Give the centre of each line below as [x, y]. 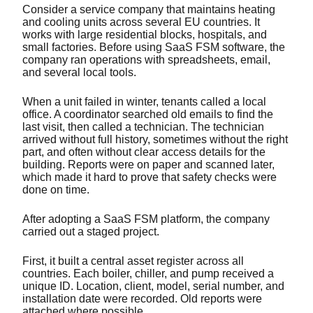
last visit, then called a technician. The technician [143, 126]
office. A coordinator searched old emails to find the [148, 114]
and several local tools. [81, 72]
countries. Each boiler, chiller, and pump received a [148, 273]
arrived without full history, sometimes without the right [155, 139]
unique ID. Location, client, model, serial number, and [153, 286]
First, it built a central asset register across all [133, 261]
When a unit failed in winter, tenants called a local [144, 101]
